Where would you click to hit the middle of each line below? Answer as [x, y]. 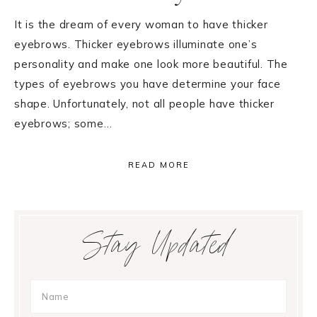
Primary [54, 224]
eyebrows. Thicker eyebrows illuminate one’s [136, 44]
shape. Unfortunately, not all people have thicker [144, 103]
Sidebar [51, 254]
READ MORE [158, 165]
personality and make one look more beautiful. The [151, 64]
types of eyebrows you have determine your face [148, 83]
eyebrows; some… [63, 123]
